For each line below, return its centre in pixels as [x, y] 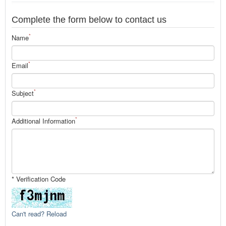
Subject [23, 93]
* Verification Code [39, 179]
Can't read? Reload [39, 213]
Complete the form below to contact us [89, 19]
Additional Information [43, 121]
